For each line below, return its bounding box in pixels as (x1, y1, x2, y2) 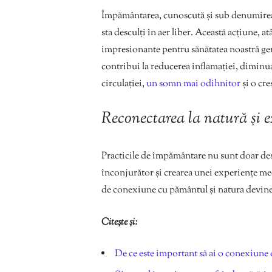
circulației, (101, 77, 146, 92)
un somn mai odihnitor (146, 77, 240, 92)
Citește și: (101, 216, 138, 230)
